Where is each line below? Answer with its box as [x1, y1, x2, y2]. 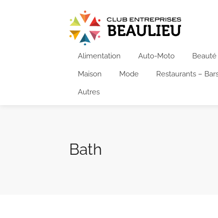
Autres [78, 87, 100, 96]
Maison [78, 69, 102, 78]
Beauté [192, 51, 217, 60]
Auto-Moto [138, 51, 175, 60]
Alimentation [78, 51, 121, 60]
